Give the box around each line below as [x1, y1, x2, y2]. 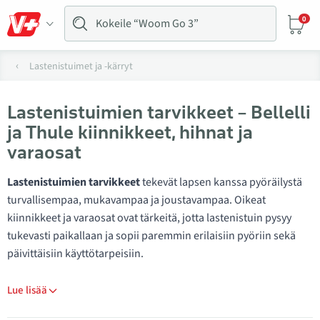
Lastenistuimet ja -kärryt [29, 59, 133, 74]
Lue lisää [7, 283, 47, 298]
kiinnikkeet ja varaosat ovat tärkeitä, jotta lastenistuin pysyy [7, 210, 291, 226]
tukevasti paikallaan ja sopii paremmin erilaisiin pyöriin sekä [7, 228, 296, 244]
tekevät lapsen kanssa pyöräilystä [140, 174, 302, 190]
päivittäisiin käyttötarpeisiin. [7, 246, 144, 261]
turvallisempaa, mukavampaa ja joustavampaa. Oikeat [7, 192, 266, 208]
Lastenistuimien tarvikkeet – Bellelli [7, 101, 311, 124]
